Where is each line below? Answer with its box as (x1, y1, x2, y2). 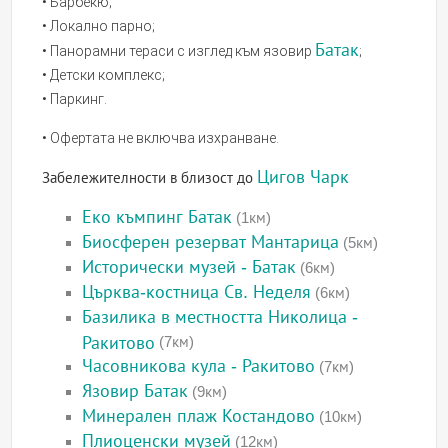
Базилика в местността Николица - (82, 307, 359, 328)
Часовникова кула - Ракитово (82, 356, 316, 377)
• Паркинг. (42, 91, 108, 108)
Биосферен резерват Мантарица (82, 232, 340, 253)
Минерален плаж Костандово (82, 406, 316, 427)
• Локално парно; (42, 18, 156, 35)
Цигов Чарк (257, 167, 350, 188)
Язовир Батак (82, 381, 189, 402)
